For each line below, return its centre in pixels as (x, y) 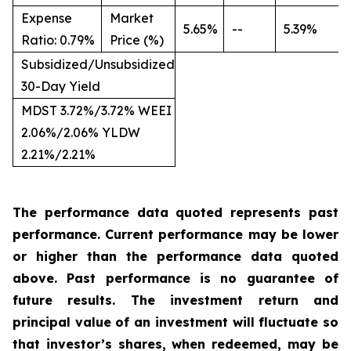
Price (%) (137, 40)
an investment (181, 322)
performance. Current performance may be (157, 234)
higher (57, 256)
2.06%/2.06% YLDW (81, 132)
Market (132, 18)
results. (92, 300)
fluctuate (289, 322)
